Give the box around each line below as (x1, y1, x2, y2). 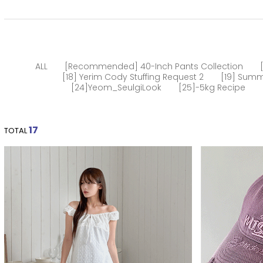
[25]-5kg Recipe (178, 82, 245, 94)
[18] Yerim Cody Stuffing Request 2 (62, 71, 204, 83)
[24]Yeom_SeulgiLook (71, 82, 161, 94)
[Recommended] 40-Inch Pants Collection (64, 60, 243, 72)
